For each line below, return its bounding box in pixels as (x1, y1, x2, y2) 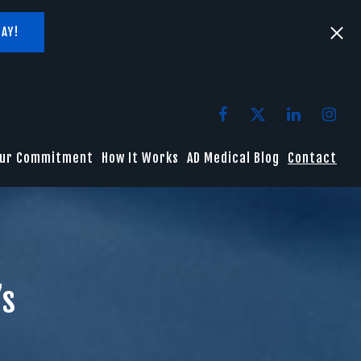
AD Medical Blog (187, 149, 280, 166)
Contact (288, 149, 337, 166)
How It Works (102, 149, 179, 166)
